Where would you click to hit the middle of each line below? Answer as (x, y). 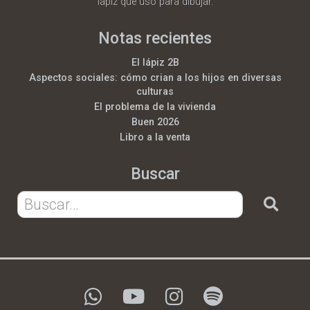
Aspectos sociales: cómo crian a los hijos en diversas (155, 77)
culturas (155, 91)
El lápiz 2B (155, 62)
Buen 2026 (155, 122)
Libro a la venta (155, 137)
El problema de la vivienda (155, 107)
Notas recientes (155, 38)
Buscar (155, 174)
